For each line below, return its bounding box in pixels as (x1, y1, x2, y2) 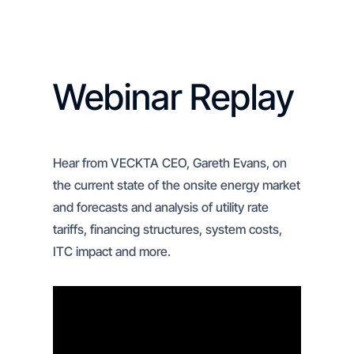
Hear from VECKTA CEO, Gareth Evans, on (53, 155, 288, 171)
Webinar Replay (53, 75, 296, 119)
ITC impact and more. (53, 243, 171, 259)
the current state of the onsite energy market (53, 177, 301, 193)
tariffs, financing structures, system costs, (53, 221, 283, 237)
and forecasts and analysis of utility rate (53, 199, 269, 215)
